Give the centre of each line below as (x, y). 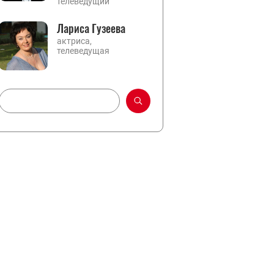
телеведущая (83, 51)
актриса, (74, 41)
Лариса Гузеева (91, 28)
